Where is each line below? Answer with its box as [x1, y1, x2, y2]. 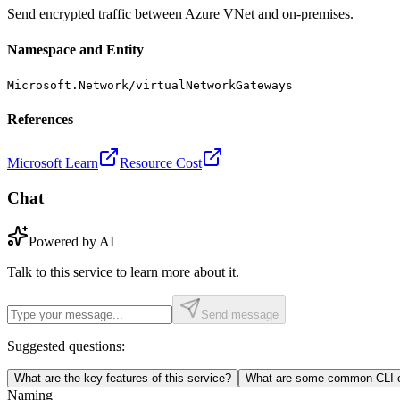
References [7, 112, 73, 128]
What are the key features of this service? [14, 371, 231, 385]
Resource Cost [120, 155, 202, 171]
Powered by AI [29, 233, 114, 249]
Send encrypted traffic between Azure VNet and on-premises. [7, 6, 354, 22]
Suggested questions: [7, 337, 125, 354]
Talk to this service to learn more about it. [7, 263, 239, 279]
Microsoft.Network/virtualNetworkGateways [7, 78, 293, 92]
